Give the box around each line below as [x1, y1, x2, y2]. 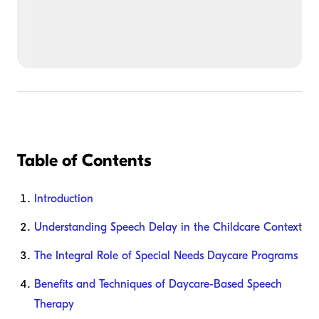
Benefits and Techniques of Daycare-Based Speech [34, 278, 282, 291]
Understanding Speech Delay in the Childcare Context [34, 221, 302, 234]
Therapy [34, 298, 74, 311]
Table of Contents [17, 150, 151, 171]
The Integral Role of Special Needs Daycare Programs [34, 249, 298, 263]
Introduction [34, 192, 93, 206]
